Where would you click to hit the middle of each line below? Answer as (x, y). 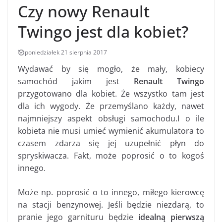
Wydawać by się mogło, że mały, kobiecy (111, 69)
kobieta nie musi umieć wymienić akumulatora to (111, 131)
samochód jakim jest (76, 82)
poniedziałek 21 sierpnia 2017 (66, 53)
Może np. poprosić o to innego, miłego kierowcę (111, 193)
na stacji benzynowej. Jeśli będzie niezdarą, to (111, 205)
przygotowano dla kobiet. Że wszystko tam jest (111, 94)
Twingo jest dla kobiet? (103, 32)
